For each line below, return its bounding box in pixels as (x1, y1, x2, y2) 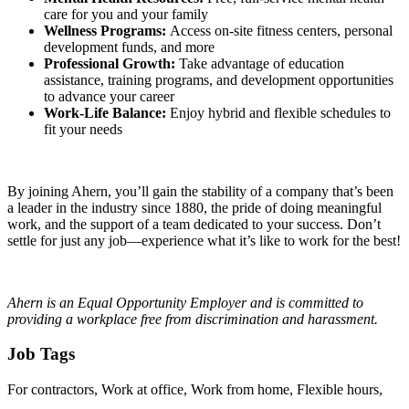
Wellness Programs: (44, 22, 170, 38)
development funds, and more (44, 38, 215, 55)
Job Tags (7, 344, 75, 364)
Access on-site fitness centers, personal (170, 22, 393, 38)
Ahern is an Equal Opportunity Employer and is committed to (7, 294, 363, 310)
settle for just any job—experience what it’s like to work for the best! (7, 232, 401, 248)
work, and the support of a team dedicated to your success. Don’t (7, 215, 381, 232)
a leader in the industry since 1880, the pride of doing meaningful (7, 199, 382, 215)
